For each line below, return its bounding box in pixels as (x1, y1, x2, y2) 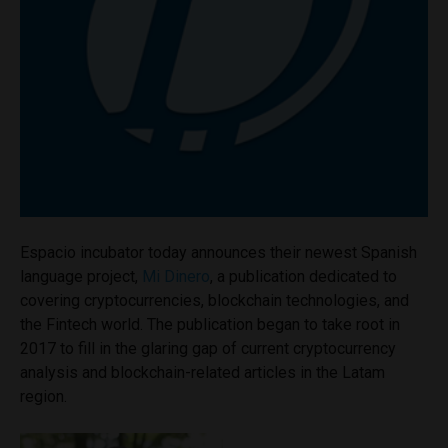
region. (20, 387, 67, 406)
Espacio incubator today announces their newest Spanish (20, 243, 417, 262)
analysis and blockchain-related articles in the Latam (20, 363, 385, 382)
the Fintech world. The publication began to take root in (20, 315, 400, 334)
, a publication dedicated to (210, 267, 397, 286)
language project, (20, 267, 138, 286)
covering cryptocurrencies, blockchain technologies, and (20, 291, 409, 310)
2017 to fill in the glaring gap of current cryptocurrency (20, 339, 396, 358)
